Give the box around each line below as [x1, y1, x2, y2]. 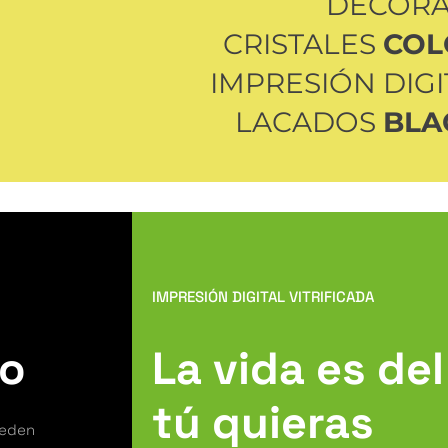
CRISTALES [223, 26, 383, 61]
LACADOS [235, 104, 383, 139]
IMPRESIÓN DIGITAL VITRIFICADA [152, 286, 378, 306]
